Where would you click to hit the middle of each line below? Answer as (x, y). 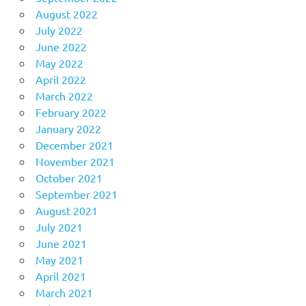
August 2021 (66, 211)
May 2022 (59, 63)
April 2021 (60, 276)
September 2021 (76, 194)
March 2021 (64, 293)
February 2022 (71, 112)
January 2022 (68, 129)
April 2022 (60, 80)
